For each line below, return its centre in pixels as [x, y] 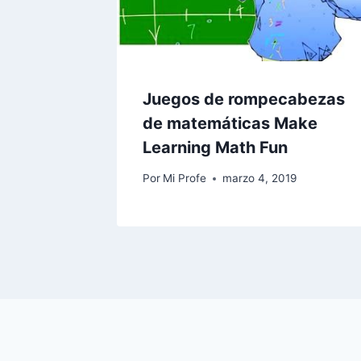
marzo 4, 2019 [260, 178]
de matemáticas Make [230, 123]
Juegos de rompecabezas [244, 99]
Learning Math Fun [215, 147]
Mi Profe [185, 178]
